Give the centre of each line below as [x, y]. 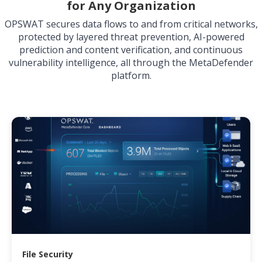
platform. [131, 76]
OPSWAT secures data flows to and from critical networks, [131, 24]
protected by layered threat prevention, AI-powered [131, 37]
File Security [48, 254]
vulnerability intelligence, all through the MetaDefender [131, 63]
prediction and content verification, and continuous [131, 50]
